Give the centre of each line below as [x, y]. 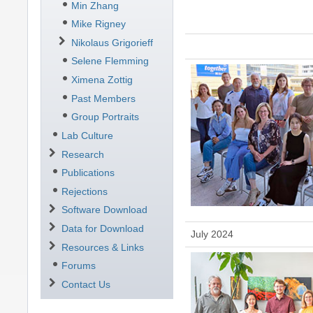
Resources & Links [102, 247]
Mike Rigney [98, 24]
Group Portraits [105, 117]
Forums [78, 266]
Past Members [103, 98]
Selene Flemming [110, 61]
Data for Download [102, 228]
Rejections [84, 191]
